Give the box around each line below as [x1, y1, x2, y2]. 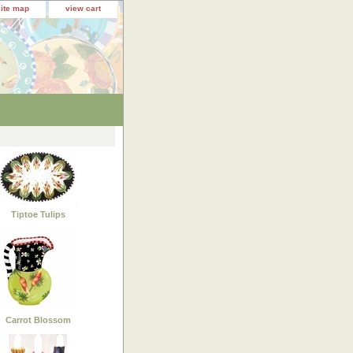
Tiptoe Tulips [10, 209, 65, 219]
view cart [65, 4, 101, 13]
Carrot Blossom [5, 314, 71, 325]
